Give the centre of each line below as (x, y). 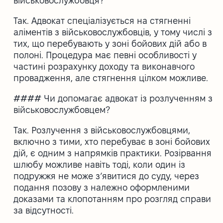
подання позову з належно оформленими (102, 187)
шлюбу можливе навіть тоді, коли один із (100, 164)
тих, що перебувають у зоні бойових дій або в (110, 43)
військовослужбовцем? (62, 110)
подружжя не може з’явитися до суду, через (107, 176)
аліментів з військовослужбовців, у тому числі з (113, 32)
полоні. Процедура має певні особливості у (105, 55)
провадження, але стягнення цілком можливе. (111, 78)
